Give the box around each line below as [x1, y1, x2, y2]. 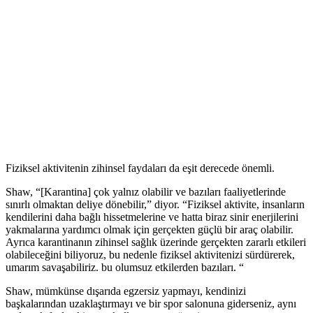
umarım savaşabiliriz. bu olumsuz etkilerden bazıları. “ [6, 261, 244, 273]
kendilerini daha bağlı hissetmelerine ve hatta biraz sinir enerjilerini [6, 210, 298, 223]
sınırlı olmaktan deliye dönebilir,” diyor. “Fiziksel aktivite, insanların [6, 198, 305, 210]
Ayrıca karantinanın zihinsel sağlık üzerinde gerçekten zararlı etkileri [6, 235, 306, 248]
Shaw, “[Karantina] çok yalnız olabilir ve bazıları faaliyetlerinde [6, 185, 286, 198]
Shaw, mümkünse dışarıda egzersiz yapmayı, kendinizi [6, 284, 246, 297]
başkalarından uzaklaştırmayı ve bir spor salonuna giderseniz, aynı [6, 297, 296, 310]
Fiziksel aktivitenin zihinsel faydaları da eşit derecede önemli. [6, 161, 275, 174]
